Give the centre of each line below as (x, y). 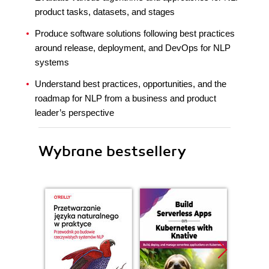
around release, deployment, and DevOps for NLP (133, 48)
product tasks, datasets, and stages (105, 12)
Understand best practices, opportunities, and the (131, 84)
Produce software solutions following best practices (135, 33)
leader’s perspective (74, 113)
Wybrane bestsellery (112, 151)
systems (52, 62)
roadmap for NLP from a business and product (125, 98)
